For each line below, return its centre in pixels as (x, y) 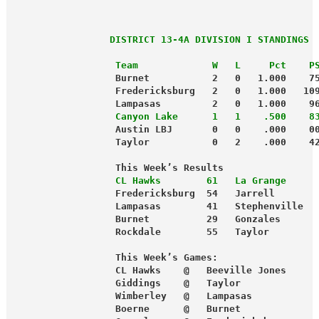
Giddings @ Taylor (126, 283)
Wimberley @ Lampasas (132, 296)
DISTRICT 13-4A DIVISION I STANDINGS (161, 40)
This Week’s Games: (115, 258)
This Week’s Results (118, 168)
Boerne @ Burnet (126, 309)
